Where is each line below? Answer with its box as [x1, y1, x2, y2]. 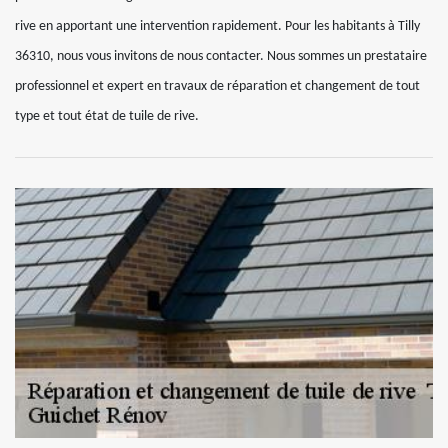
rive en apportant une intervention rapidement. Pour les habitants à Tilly [15, 19, 420, 34]
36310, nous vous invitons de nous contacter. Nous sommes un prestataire [15, 49, 427, 64]
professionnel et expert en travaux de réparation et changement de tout [15, 79, 420, 94]
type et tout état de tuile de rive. [15, 109, 199, 124]
